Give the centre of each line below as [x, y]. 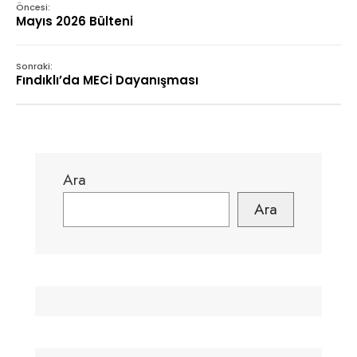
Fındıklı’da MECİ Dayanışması [107, 80]
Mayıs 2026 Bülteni [75, 21]
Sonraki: [34, 66]
